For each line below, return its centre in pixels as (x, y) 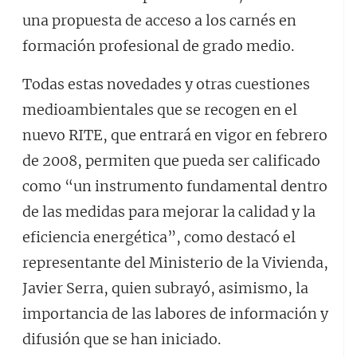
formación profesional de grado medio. (158, 46)
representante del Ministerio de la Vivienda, (175, 263)
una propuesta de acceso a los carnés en (159, 20)
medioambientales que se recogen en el (160, 110)
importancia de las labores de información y (175, 314)
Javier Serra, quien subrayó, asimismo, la (165, 288)
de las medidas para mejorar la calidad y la (169, 212)
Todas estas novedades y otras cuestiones (166, 84)
